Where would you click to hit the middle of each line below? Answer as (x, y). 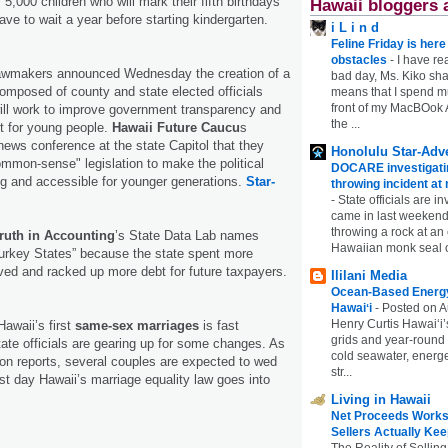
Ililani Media (369, 275)
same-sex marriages (137, 325)
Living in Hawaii (381, 399)
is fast (219, 325)
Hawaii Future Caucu (176, 127)
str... (341, 371)
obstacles (360, 59)
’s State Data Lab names (187, 235)
